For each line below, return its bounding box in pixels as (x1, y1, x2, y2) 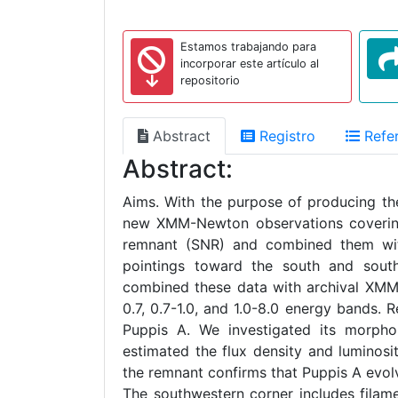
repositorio (180, 74, 240, 87)
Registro (255, 127, 315, 145)
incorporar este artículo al (180, 57, 319, 70)
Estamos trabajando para (180, 40, 316, 53)
